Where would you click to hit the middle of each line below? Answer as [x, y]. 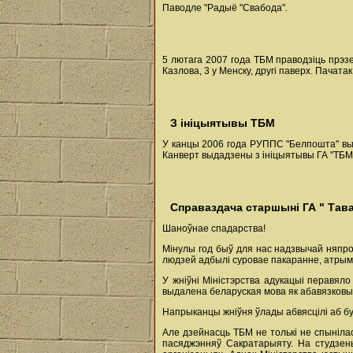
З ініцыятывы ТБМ [223, 123]
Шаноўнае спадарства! [214, 229]
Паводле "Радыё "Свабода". [225, 8]
